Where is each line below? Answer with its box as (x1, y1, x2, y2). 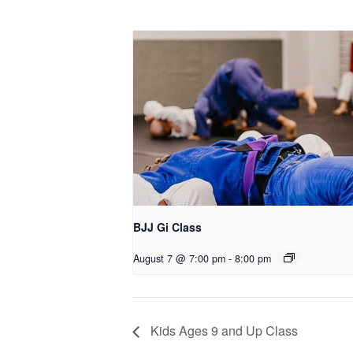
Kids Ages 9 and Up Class (147, 321, 298, 340)
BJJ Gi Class (133, 219, 202, 236)
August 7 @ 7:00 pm (133, 251, 225, 266)
